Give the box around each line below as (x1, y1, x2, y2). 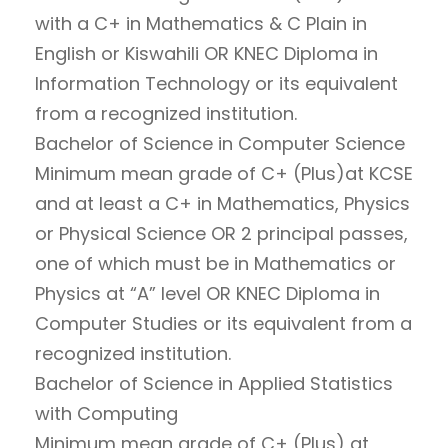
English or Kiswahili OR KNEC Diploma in (35, 41, 378, 66)
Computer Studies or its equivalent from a (35, 311, 412, 336)
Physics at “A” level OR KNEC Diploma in (35, 281, 380, 306)
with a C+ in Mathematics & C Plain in (35, 11, 367, 36)
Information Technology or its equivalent (35, 71, 398, 96)
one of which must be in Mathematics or (35, 251, 396, 276)
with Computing (35, 401, 178, 426)
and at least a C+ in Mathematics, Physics (35, 191, 410, 216)
